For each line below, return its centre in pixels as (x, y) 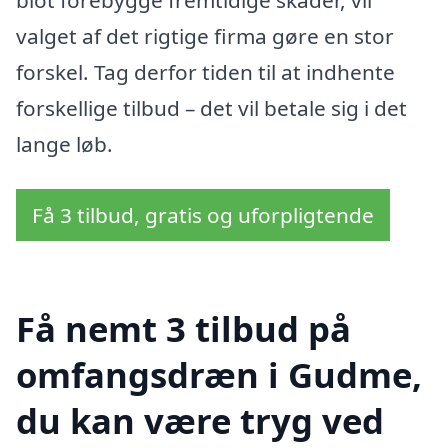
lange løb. (64, 143)
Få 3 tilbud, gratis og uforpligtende (203, 215)
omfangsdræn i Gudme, (219, 374)
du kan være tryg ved (200, 420)
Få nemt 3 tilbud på (183, 328)
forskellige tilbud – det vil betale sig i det (211, 107)
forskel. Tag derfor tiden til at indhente (205, 71)
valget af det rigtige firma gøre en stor (205, 35)
